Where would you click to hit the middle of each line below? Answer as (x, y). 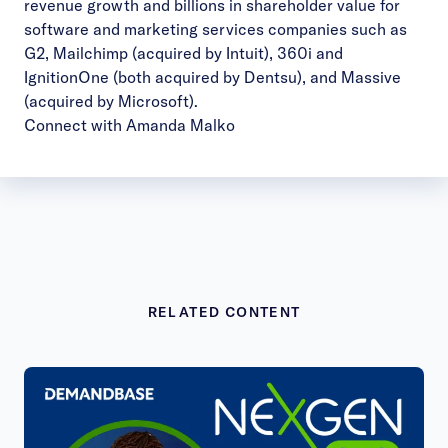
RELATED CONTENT (224, 311)
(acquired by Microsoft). (111, 100)
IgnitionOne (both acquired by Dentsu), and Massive (212, 76)
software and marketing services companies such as (215, 28)
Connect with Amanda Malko (129, 124)
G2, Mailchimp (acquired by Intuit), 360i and (183, 52)
